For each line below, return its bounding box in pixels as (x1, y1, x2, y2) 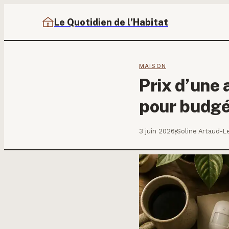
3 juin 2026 (139, 127, 175, 135)
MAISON (139, 62, 166, 70)
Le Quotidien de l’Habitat (54, 16, 168, 28)
